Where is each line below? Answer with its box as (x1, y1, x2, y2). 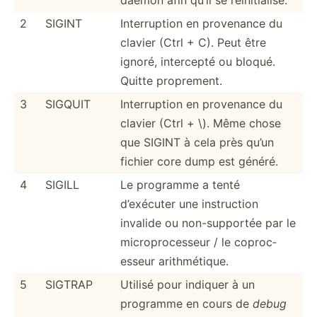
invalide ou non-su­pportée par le (120, 215, 296, 230)
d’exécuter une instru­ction (120, 196, 258, 211)
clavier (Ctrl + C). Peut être (120, 35, 266, 50)
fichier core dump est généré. (120, 154, 278, 168)
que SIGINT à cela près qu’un (120, 134, 274, 149)
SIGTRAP (45, 277, 93, 292)
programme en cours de (120, 296, 253, 311)
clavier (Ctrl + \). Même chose (120, 115, 281, 130)
